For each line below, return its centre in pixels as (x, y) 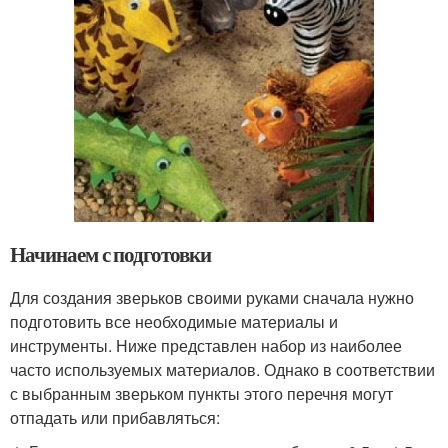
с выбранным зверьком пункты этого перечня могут (201, 393)
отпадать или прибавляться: (115, 417)
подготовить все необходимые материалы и (174, 321)
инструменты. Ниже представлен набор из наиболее (206, 345)
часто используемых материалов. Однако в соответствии (222, 369)
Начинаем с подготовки (110, 253)
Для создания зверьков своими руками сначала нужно (212, 297)
